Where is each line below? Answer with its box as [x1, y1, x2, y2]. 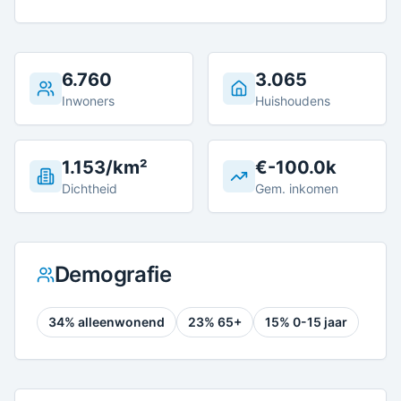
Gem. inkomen [255, 181, 338, 196]
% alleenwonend [64, 314, 165, 329]
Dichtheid [62, 181, 117, 196]
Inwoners [62, 93, 115, 108]
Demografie [55, 261, 171, 287]
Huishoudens [255, 93, 330, 108]
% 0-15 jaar [279, 314, 347, 329]
